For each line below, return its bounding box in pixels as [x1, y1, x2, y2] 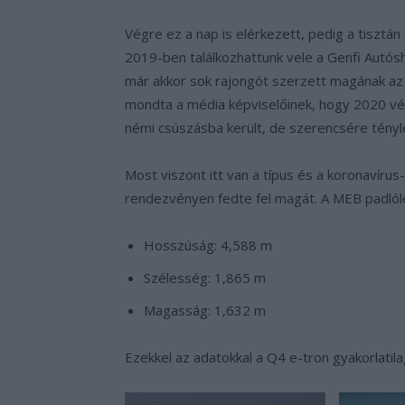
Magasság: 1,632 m [144, 300, 266, 319]
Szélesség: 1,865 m [144, 268, 266, 287]
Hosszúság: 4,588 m [144, 235, 272, 254]
